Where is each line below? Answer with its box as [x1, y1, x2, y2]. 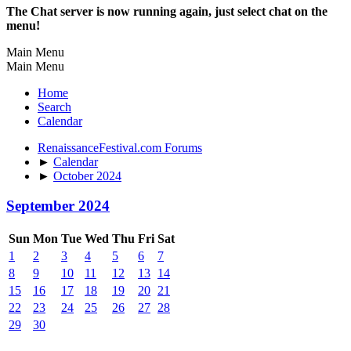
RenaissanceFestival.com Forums [38, 140, 202, 154]
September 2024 [6, 197, 110, 215]
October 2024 [53, 168, 121, 183]
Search [38, 100, 71, 114]
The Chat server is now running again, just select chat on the [6, 4, 327, 18]
